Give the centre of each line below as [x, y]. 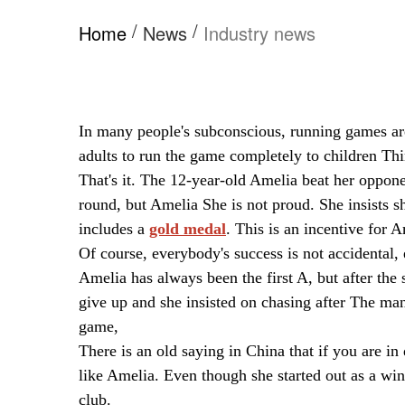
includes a [114, 228]
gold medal [188, 228]
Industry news [259, 33]
